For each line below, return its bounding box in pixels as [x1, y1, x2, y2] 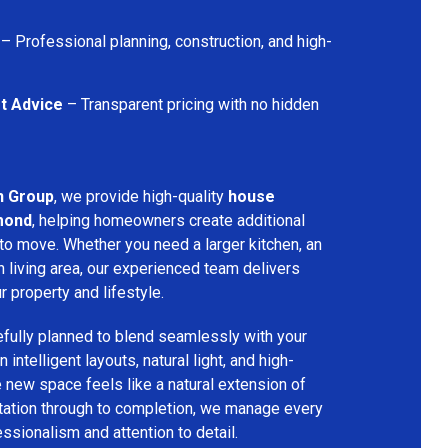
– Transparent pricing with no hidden [63, 94, 319, 114]
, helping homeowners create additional [32, 210, 305, 230]
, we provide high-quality [54, 186, 228, 206]
